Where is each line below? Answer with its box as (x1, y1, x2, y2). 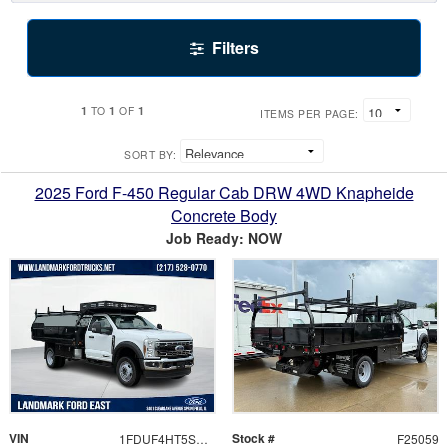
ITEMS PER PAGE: (260, 106, 359, 122)
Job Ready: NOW (166, 228, 282, 249)
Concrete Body (171, 204, 277, 228)
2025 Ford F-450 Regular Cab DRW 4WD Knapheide (34, 181, 414, 205)
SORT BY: (124, 147, 176, 163)
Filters (211, 36, 259, 60)
